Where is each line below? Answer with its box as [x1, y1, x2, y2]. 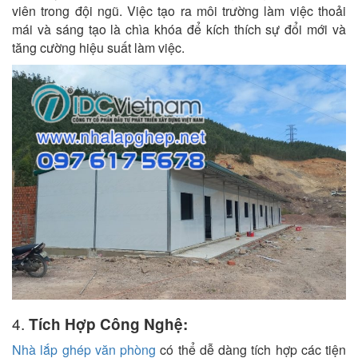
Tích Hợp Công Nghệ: [29, 313, 188, 336]
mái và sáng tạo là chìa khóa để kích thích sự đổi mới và [12, 20, 346, 38]
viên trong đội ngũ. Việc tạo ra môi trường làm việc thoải [12, 2, 346, 20]
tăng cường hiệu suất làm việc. [12, 38, 185, 57]
